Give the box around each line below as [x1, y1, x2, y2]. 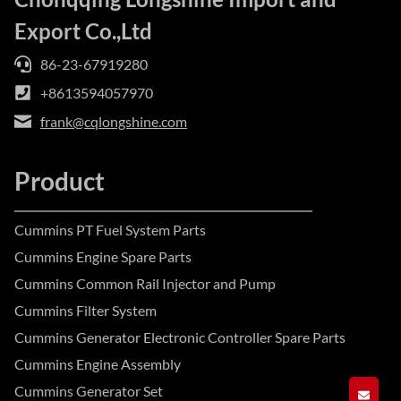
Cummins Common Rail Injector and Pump [14, 275, 276, 292]
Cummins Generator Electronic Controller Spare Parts [14, 328, 346, 346]
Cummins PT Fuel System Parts [14, 221, 206, 238]
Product [14, 166, 105, 196]
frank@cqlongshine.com [40, 113, 187, 130]
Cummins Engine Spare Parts [14, 248, 192, 265]
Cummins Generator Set [14, 382, 163, 399]
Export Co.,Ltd [14, 18, 152, 44]
